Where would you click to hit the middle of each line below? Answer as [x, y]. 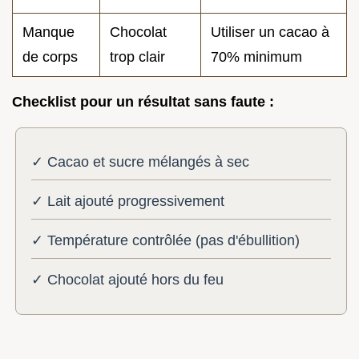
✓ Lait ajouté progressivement [128, 202]
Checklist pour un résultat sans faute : [143, 102]
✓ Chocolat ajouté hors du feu [128, 279]
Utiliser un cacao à [270, 32]
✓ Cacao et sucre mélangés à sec [141, 162]
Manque [48, 32]
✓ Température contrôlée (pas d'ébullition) [166, 240]
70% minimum [256, 57]
